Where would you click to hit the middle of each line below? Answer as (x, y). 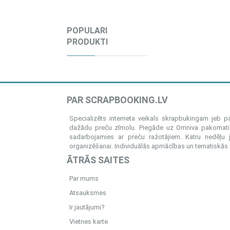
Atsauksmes (88, 193)
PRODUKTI (87, 42)
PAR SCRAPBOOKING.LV (117, 100)
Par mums (84, 178)
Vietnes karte (89, 222)
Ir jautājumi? (87, 207)
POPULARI (87, 31)
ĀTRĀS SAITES (98, 160)
